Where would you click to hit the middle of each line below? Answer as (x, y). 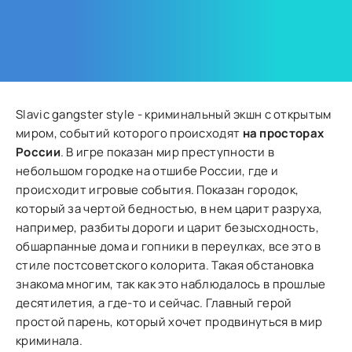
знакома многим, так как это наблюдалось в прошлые (171, 284)
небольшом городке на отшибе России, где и (147, 171)
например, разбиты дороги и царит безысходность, (168, 227)
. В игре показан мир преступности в (167, 152)
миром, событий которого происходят (129, 133)
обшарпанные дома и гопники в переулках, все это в (169, 246)
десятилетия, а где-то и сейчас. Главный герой (154, 303)
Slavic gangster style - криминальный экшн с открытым (174, 114)
